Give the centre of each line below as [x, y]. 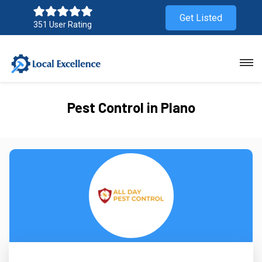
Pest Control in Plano [131, 107]
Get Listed [201, 18]
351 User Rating [63, 25]
